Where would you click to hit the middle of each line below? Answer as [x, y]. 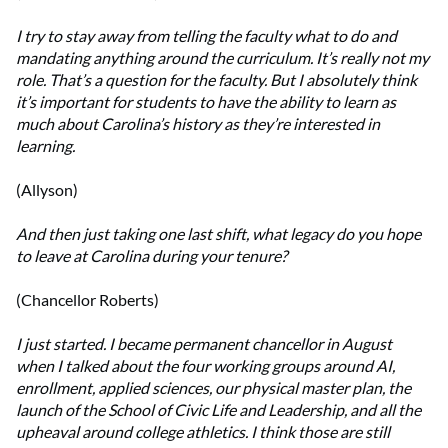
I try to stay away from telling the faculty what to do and [206, 36]
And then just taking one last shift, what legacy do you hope [218, 234]
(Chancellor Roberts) [87, 300]
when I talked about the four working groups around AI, [205, 366]
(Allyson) [47, 190]
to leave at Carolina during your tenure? [151, 256]
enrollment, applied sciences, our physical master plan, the [213, 388]
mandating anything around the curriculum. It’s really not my [222, 58]
